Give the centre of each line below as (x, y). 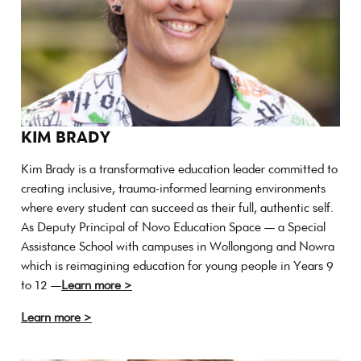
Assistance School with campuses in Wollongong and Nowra (178, 246)
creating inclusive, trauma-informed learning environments (173, 188)
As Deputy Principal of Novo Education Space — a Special (173, 226)
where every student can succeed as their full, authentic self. (177, 207)
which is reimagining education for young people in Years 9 (177, 265)
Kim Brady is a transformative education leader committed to (179, 168)
